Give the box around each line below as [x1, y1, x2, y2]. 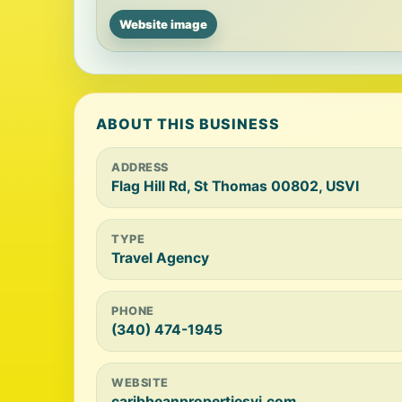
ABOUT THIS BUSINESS [96, 115, 281, 133]
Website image [119, 17, 207, 31]
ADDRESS [111, 161, 169, 174]
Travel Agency [111, 249, 209, 267]
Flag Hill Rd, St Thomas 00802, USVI [111, 178, 359, 195]
